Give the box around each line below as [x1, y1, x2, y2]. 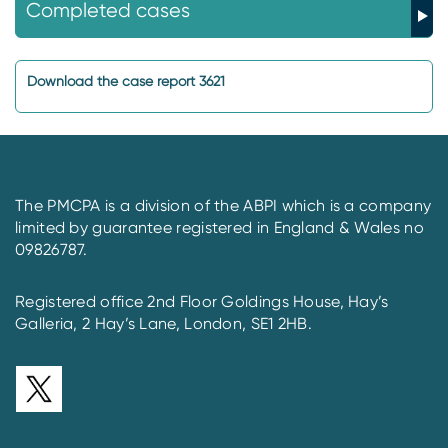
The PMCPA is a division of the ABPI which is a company [15, 195, 432, 215]
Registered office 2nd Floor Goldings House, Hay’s [15, 291, 389, 311]
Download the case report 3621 [27, 72, 225, 89]
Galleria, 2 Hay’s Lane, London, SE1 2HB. [15, 313, 312, 333]
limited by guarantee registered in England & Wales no [15, 217, 424, 237]
